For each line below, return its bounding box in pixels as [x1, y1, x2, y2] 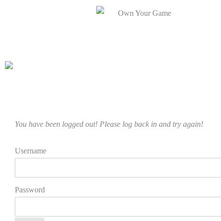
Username [15, 147, 46, 155]
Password [15, 185, 45, 194]
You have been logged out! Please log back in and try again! [15, 119, 203, 128]
